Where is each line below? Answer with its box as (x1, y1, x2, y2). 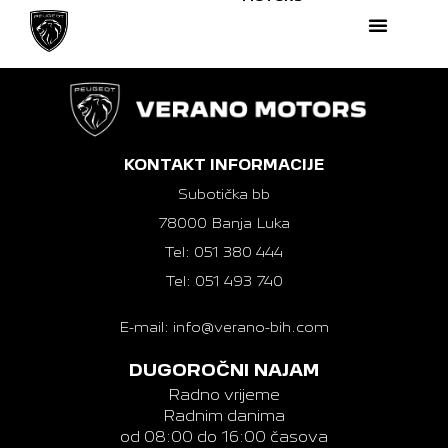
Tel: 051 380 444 (165, 243, 283, 262)
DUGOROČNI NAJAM (129, 360, 319, 381)
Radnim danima (163, 406, 285, 426)
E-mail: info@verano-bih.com (119, 318, 329, 337)
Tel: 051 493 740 (165, 272, 283, 291)
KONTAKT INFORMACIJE (124, 156, 324, 175)
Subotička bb (178, 185, 270, 204)
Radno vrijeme (168, 385, 280, 405)
